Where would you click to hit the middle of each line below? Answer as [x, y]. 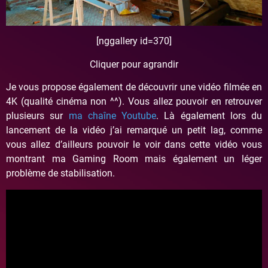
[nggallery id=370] [134, 41]
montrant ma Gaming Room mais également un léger [134, 159]
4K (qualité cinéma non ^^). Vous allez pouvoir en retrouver [134, 102]
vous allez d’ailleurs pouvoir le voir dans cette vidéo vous [134, 145]
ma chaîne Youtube [112, 116]
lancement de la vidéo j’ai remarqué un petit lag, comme [134, 130]
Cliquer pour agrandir [134, 64]
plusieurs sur [37, 116]
